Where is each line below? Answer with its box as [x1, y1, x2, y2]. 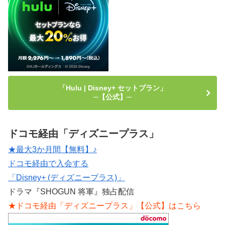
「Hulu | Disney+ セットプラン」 [58, 84, 167, 92]
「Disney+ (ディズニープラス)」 [8, 173, 125, 182]
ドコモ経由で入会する [8, 159, 88, 168]
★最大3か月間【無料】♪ [8, 145, 97, 154]
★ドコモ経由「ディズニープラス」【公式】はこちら [8, 201, 201, 210]
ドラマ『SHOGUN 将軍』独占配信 [8, 187, 134, 196]
